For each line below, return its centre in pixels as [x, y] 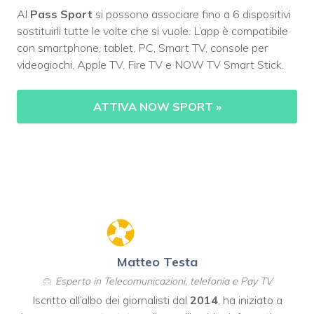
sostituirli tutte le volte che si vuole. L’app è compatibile [152, 31]
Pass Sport [61, 14]
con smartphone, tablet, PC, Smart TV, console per [142, 48]
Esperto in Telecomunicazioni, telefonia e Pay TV [164, 281]
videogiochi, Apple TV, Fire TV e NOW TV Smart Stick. [150, 65]
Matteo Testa [157, 262]
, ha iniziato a [250, 300]
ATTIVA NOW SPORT [154, 107]
